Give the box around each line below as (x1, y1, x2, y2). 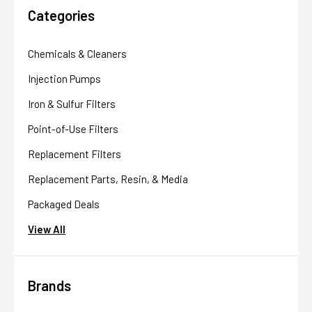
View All (28, 223, 65, 236)
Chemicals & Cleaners (28, 47, 127, 61)
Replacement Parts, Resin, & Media (28, 173, 188, 186)
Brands (28, 277, 71, 295)
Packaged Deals (28, 198, 100, 211)
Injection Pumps (28, 72, 101, 86)
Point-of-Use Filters (28, 123, 118, 136)
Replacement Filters (28, 148, 121, 161)
